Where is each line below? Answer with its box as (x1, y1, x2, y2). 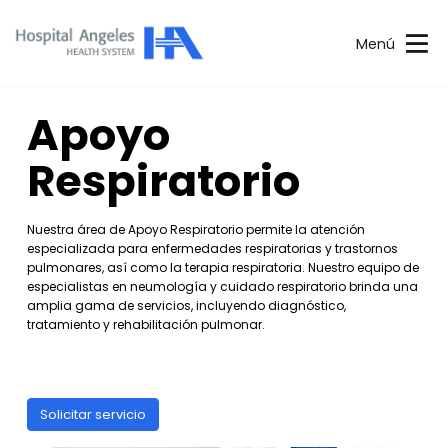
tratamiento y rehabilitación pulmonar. (27, 315, 265, 333)
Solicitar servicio (40, 404, 146, 424)
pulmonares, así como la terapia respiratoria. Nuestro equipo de (27, 258, 419, 276)
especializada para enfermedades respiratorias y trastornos (27, 239, 398, 257)
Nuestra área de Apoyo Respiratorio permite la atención (27, 220, 365, 238)
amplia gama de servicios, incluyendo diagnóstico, (27, 296, 346, 314)
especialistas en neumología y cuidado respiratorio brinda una (27, 277, 418, 295)
